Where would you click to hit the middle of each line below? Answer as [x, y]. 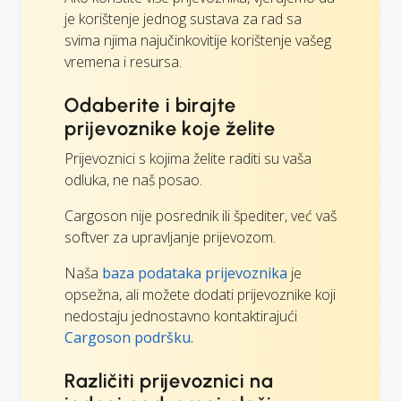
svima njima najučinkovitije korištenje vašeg [198, 40]
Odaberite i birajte [151, 105]
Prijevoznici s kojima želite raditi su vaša [188, 158]
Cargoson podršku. [129, 337]
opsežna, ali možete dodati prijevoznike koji [200, 294]
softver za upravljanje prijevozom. [170, 237]
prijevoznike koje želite [171, 128]
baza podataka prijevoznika [195, 273]
